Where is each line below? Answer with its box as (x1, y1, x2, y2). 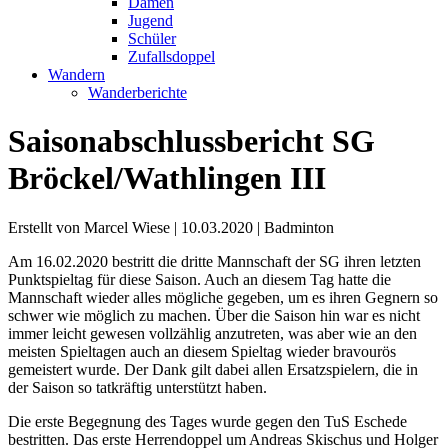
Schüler (128, 30, 176, 47)
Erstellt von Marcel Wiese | (8, 218, 181, 236)
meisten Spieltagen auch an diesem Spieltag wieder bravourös (8, 342, 396, 360)
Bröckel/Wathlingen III (8, 160, 326, 197)
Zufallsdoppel (128, 48, 215, 65)
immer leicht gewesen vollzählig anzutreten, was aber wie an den (8, 324, 417, 342)
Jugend (128, 12, 173, 29)
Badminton (264, 218, 334, 236)
